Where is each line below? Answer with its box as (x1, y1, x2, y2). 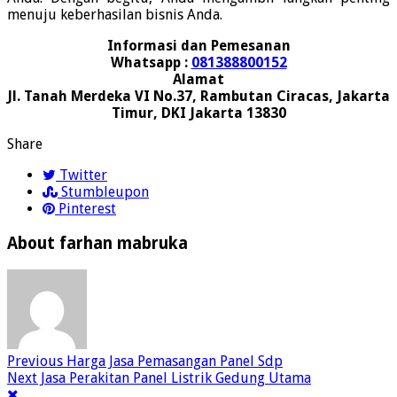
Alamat (173, 71, 224, 89)
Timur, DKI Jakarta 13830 (111, 105, 286, 122)
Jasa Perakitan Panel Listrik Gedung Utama (37, 369, 311, 386)
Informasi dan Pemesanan (106, 37, 291, 55)
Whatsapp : (110, 54, 191, 72)
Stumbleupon (61, 183, 149, 201)
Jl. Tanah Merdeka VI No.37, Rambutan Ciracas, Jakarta (7, 88, 390, 105)
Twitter (59, 167, 107, 184)
